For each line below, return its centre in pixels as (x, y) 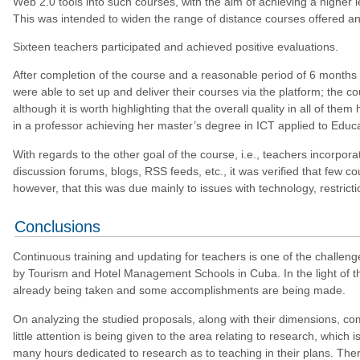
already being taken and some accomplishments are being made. (179, 290)
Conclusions (57, 226)
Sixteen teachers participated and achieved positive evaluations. (175, 46)
